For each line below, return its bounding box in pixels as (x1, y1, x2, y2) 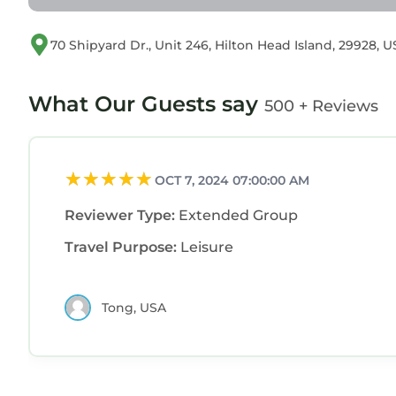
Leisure (180, 239, 233, 256)
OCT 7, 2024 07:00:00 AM (155, 171, 309, 188)
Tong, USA (102, 299, 166, 316)
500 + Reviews (264, 95, 378, 116)
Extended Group (179, 207, 298, 225)
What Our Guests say (28, 90, 264, 117)
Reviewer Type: (65, 207, 179, 225)
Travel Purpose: (65, 239, 180, 256)
